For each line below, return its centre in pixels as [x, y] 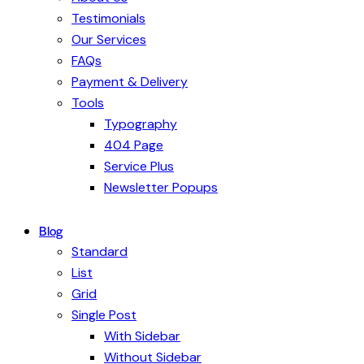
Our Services [109, 40]
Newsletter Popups [161, 188]
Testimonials [108, 19]
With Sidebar [142, 336]
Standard [100, 252]
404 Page [134, 145]
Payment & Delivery [130, 82]
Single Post [104, 315]
